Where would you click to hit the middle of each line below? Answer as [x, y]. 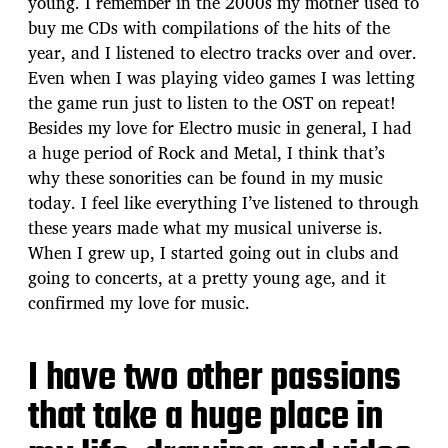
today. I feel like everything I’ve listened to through [223, 202]
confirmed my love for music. [139, 302]
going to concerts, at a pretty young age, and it [207, 277]
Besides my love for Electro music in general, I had [220, 127]
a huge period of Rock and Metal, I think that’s [206, 152]
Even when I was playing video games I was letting [221, 77]
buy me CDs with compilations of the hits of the [209, 27]
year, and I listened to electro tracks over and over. [222, 52]
